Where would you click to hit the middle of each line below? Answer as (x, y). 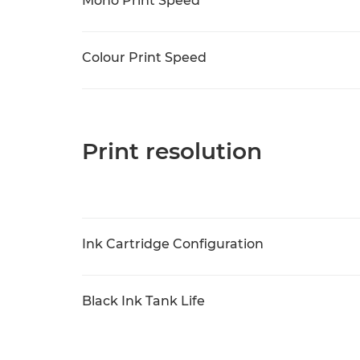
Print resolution (172, 151)
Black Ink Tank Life (143, 301)
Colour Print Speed (144, 57)
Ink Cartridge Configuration (173, 244)
